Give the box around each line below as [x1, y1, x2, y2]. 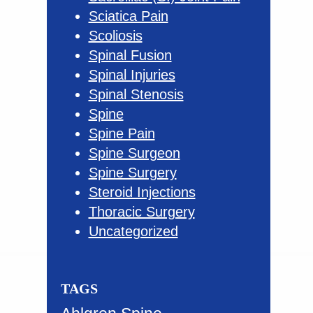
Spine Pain [88, 125, 155, 141]
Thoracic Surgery [88, 203, 195, 219]
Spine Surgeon [88, 145, 180, 161]
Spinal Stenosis [88, 86, 184, 102]
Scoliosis [88, 27, 143, 43]
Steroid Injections [88, 184, 196, 200]
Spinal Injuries [88, 66, 175, 82]
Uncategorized [88, 223, 178, 239]
